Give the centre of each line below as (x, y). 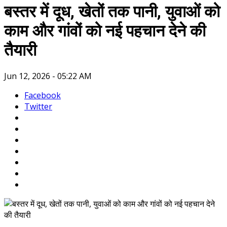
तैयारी (20, 50)
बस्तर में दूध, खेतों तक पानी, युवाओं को (112, 11)
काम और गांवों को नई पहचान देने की (105, 31)
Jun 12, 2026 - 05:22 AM (48, 76)
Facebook (43, 96)
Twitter (38, 107)
